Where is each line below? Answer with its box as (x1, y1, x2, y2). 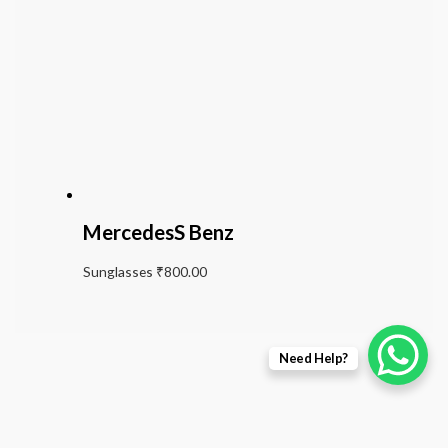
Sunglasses (82, 262, 156, 280)
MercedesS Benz (82, 220, 234, 245)
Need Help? (278, 350, 348, 366)
